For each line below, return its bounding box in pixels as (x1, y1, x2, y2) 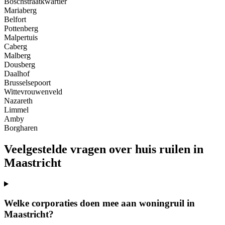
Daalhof (4, 69, 30, 78)
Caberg (4, 42, 27, 51)
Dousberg (4, 60, 35, 69)
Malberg (4, 51, 31, 60)
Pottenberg (4, 24, 38, 33)
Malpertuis (4, 33, 38, 42)
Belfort (4, 15, 26, 24)
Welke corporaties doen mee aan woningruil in (4, 198, 195, 209)
